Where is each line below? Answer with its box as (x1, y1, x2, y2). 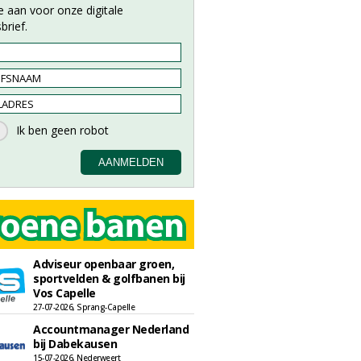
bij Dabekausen (33, 336, 117, 351)
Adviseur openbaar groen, (33, 256, 174, 272)
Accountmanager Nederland (33, 322, 189, 337)
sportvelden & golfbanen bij (33, 271, 185, 286)
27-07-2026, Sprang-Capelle (33, 301, 135, 313)
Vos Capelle (33, 285, 96, 301)
